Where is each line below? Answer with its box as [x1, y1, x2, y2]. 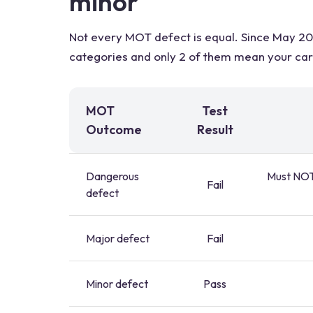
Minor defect [86, 277, 148, 291]
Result [196, 122, 233, 138]
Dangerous [86, 169, 139, 183]
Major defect [86, 231, 150, 245]
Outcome [86, 122, 142, 138]
